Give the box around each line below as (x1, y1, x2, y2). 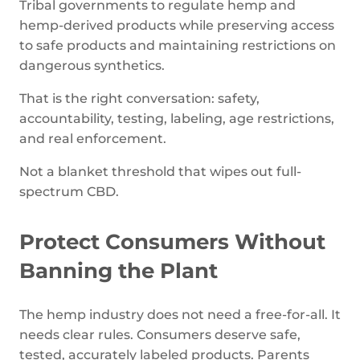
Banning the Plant (19, 258, 218, 284)
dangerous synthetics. (19, 58, 165, 73)
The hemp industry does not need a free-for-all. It (19, 307, 341, 322)
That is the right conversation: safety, (19, 91, 260, 106)
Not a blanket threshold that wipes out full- (19, 164, 301, 179)
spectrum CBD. (19, 184, 119, 199)
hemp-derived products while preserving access (19, 18, 334, 33)
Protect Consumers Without (19, 229, 325, 255)
